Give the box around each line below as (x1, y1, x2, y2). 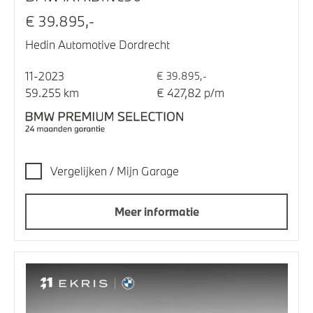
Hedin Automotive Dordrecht (25, 37, 170, 52)
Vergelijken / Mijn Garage (50, 163, 179, 179)
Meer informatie (114, 204, 199, 219)
